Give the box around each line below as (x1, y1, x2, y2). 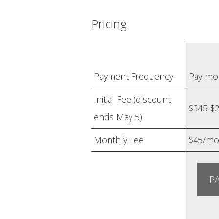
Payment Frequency (94, 70, 173, 82)
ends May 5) (94, 111, 142, 123)
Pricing (91, 16, 127, 32)
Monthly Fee (94, 134, 144, 146)
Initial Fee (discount (94, 93, 171, 105)
